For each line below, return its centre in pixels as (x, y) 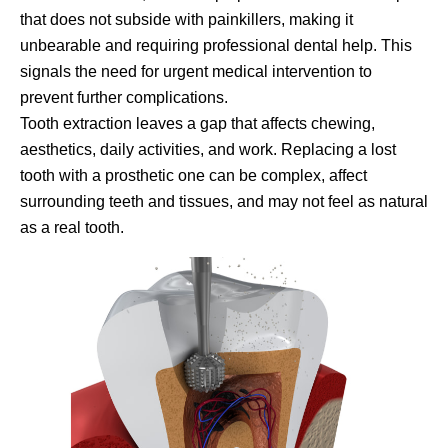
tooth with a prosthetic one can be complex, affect (193, 175)
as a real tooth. (72, 227)
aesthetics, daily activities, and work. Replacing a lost (208, 149)
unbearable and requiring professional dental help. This (216, 45)
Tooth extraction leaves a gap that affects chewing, (197, 123)
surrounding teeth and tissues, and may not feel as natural (224, 201)
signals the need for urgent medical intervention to (196, 71)
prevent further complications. (124, 97)
